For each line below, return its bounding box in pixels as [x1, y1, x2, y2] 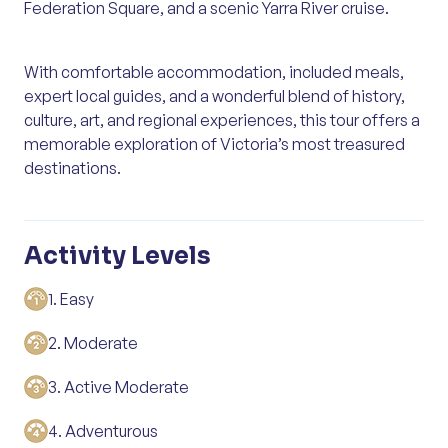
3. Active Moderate [48, 376, 189, 397]
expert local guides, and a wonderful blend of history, [24, 85, 405, 106]
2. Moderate [48, 332, 138, 353]
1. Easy [48, 288, 94, 309]
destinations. [24, 157, 121, 178]
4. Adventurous [48, 420, 158, 441]
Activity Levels [24, 240, 211, 271]
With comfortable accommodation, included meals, [24, 61, 404, 82]
